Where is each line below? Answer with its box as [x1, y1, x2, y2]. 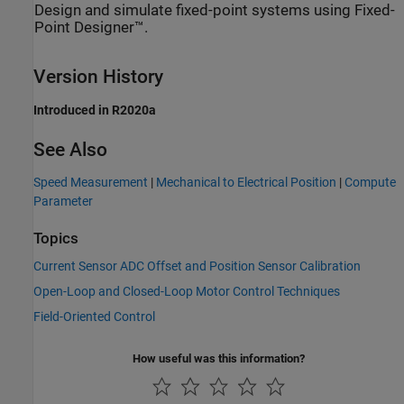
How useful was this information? [133, 352, 305, 366]
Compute [344, 174, 396, 189]
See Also [33, 138, 107, 161]
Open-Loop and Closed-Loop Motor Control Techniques [33, 284, 340, 299]
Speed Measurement [33, 174, 148, 189]
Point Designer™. [34, 19, 148, 37]
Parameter [33, 193, 93, 208]
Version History [33, 66, 163, 88]
